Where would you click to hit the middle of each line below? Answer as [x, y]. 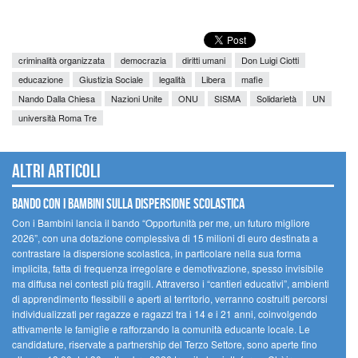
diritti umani [204, 60]
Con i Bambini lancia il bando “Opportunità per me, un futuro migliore [161, 223]
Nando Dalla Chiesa [57, 98]
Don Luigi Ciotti [270, 60]
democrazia [143, 60]
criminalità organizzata [62, 60]
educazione [41, 79]
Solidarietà [276, 98]
